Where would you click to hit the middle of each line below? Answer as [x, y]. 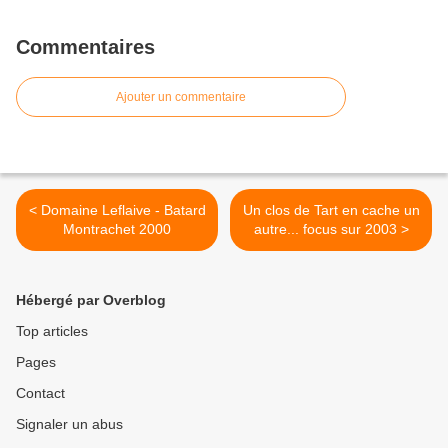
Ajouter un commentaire [181, 97]
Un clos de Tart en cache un [331, 210]
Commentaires [85, 47]
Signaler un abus [69, 424]
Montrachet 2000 [117, 229]
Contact [40, 393]
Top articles [52, 331]
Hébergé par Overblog [91, 300]
